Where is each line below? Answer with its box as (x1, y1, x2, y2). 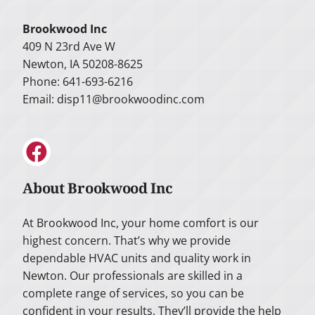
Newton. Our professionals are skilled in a (22, 267, 243, 283)
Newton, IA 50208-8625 (22, 56, 143, 72)
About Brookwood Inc (22, 177, 173, 198)
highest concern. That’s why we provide (22, 232, 231, 248)
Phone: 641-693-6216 (22, 73, 134, 89)
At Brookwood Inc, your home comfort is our (22, 214, 259, 231)
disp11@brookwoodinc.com (57, 91, 205, 107)
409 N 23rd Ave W (22, 38, 116, 54)
